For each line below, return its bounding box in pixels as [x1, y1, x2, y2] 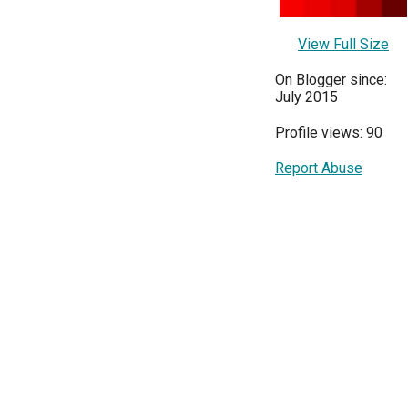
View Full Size [298, 36, 389, 54]
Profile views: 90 [275, 124, 382, 142]
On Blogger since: [275, 71, 387, 89]
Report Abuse [275, 159, 362, 178]
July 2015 [275, 88, 338, 107]
